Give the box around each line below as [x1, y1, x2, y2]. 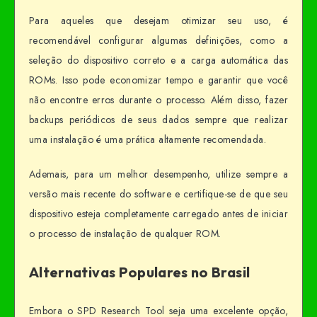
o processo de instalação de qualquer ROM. [29, 226, 221, 241]
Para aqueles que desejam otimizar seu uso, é [29, 13, 288, 28]
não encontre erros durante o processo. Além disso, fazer [29, 93, 288, 108]
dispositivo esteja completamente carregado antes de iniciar [29, 206, 288, 221]
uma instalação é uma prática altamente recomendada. [29, 132, 266, 147]
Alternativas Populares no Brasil [29, 263, 250, 282]
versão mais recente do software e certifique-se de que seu [29, 186, 288, 201]
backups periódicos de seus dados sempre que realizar [29, 113, 288, 127]
